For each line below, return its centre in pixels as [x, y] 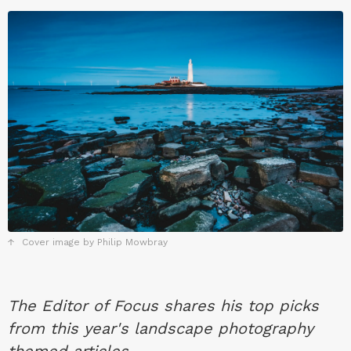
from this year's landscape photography [161, 329]
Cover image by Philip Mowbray [95, 242]
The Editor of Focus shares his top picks [163, 306]
